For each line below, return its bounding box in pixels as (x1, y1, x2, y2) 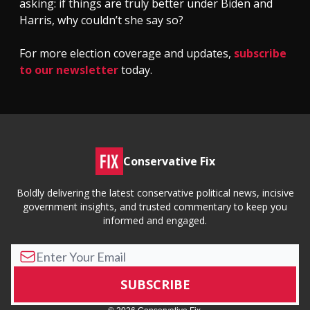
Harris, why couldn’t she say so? (19, 12, 183, 28)
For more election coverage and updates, (19, 45, 234, 61)
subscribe (234, 45, 286, 61)
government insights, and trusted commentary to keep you (23, 200, 287, 213)
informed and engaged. (103, 214, 207, 227)
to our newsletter (19, 62, 118, 77)
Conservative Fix (122, 154, 215, 169)
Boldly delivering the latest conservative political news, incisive (16, 186, 294, 199)
